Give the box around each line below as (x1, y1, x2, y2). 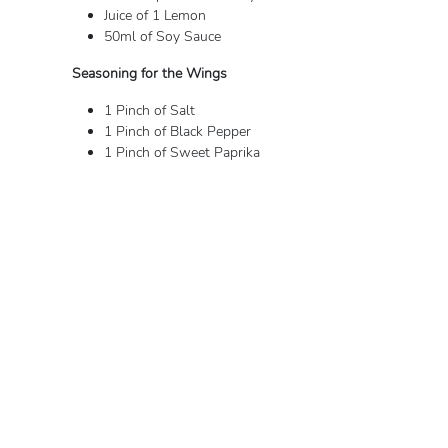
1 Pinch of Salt (104, 101, 195, 120)
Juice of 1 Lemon (104, 6, 206, 25)
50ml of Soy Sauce (104, 27, 221, 46)
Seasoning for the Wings (72, 64, 227, 83)
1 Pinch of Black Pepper (104, 122, 251, 141)
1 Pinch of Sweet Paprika (104, 143, 260, 162)
